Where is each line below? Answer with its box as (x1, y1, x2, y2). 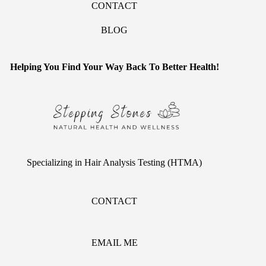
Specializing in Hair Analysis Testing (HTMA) (27, 157, 202, 167)
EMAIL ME (91, 237, 138, 248)
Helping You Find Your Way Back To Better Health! (9, 62, 219, 72)
